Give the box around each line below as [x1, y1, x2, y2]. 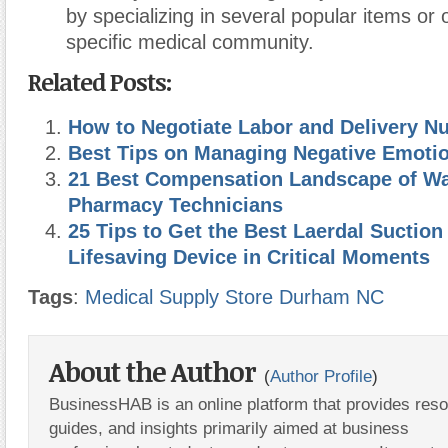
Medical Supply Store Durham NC [85, 286, 384, 309]
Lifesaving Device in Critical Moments [68, 246, 430, 269]
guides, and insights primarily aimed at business [49, 418, 409, 439]
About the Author [49, 353, 261, 391]
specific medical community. [66, 31, 314, 54]
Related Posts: [28, 65, 172, 99]
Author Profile [270, 366, 372, 387]
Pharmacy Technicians [68, 194, 283, 217]
